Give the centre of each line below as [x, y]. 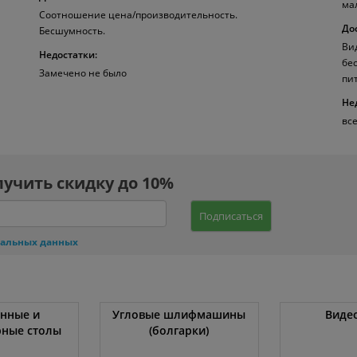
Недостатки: [68, 54]
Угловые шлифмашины [179, 314]
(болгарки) [179, 330]
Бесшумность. [72, 30]
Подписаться [231, 216]
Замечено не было [83, 73]
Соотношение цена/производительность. [138, 14]
